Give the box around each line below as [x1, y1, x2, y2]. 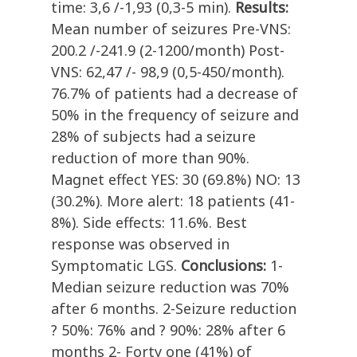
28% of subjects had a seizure [51, 127, 256, 147]
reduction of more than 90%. [51, 148, 249, 168]
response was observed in [51, 234, 229, 254]
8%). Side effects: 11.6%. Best [51, 213, 247, 233]
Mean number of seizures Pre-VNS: [51, 19, 291, 39]
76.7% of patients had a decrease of [51, 84, 298, 104]
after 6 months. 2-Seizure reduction [51, 299, 296, 319]
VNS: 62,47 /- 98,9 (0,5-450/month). [51, 62, 284, 82]
